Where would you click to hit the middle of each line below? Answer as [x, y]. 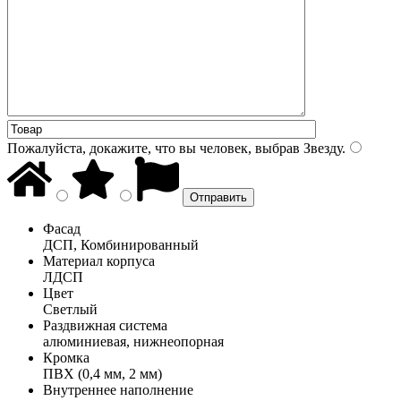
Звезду [321, 148]
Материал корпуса [99, 260]
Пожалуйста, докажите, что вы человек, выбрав [154, 148]
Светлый [70, 309]
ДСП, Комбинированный [121, 244]
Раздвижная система [105, 325]
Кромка [66, 357]
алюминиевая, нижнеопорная [133, 341]
